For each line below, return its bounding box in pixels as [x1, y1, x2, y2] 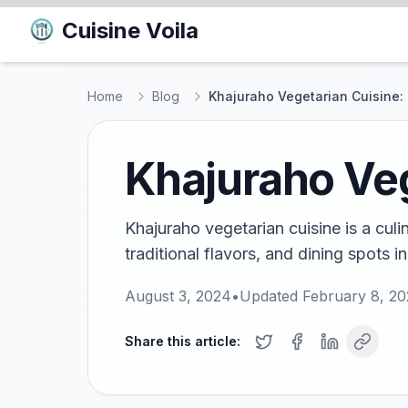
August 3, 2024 [125, 287, 231, 305]
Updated [240, 287, 302, 305]
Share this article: [125, 333, 240, 349]
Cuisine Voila [62, 17, 199, 44]
